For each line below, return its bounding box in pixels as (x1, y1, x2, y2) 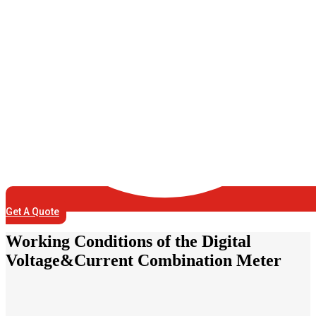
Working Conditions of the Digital (6, 231, 251, 250)
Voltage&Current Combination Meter (6, 250, 281, 269)
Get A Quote (6, 205, 59, 217)
